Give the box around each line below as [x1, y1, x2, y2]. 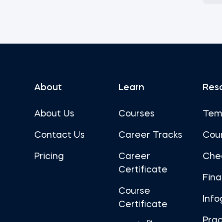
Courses [118, 110, 155, 118]
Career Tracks [118, 131, 182, 140]
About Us [34, 110, 74, 118]
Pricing [34, 152, 64, 161]
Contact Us [34, 131, 85, 140]
